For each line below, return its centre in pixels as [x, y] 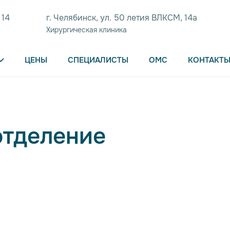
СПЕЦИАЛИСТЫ [98, 60]
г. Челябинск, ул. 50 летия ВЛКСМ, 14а [122, 17]
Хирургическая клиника [87, 30]
